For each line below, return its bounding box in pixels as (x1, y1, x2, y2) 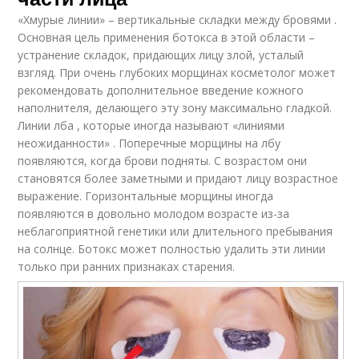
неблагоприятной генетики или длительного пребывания (18, 224, 333, 240)
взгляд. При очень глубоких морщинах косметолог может (18, 65, 337, 81)
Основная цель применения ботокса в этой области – (18, 30, 316, 46)
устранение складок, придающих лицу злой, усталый (18, 47, 305, 63)
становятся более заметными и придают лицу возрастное (18, 171, 339, 187)
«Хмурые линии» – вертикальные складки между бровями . (18, 12, 337, 28)
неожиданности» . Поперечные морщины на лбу (18, 135, 281, 151)
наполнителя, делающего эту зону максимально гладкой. (18, 100, 333, 116)
